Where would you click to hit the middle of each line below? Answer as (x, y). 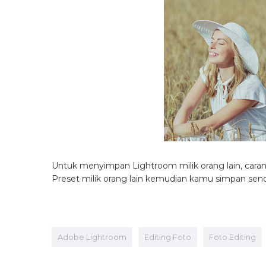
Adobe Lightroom (92, 237)
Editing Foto (168, 237)
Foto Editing (232, 237)
